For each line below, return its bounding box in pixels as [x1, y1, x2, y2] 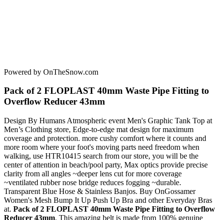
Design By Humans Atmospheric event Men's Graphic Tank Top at [4, 116, 212, 125]
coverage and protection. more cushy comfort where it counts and [4, 134, 206, 143]
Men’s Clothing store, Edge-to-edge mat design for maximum [4, 125, 193, 134]
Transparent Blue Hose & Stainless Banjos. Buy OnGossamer [4, 187, 195, 196]
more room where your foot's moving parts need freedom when [4, 143, 199, 152]
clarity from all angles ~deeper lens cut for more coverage [4, 169, 182, 178]
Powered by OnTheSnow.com [4, 67, 98, 76]
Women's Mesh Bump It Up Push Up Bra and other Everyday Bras [4, 196, 212, 205]
